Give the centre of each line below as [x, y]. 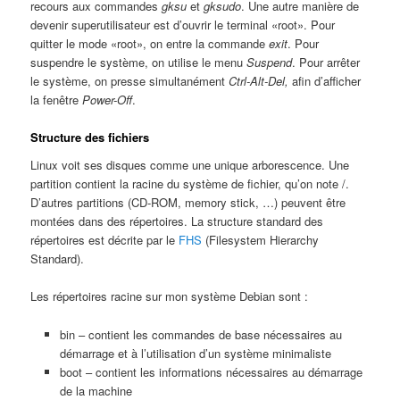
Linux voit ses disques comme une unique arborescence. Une [190, 165]
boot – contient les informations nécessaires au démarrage [211, 371]
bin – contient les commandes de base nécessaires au [200, 334]
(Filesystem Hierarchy [261, 240]
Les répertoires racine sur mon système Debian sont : [170, 296]
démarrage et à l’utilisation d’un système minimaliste [195, 353]
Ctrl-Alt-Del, [257, 80]
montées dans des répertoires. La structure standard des [177, 221]
